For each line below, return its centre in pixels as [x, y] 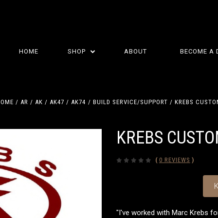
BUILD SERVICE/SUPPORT [130, 102]
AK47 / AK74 [68, 102]
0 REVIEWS [174, 160]
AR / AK [32, 102]
